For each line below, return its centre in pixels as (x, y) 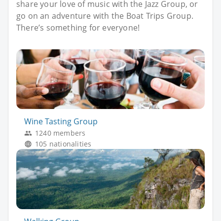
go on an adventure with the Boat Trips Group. (105, 16)
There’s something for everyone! (78, 27)
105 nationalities (63, 144)
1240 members (60, 133)
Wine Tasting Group (61, 122)
